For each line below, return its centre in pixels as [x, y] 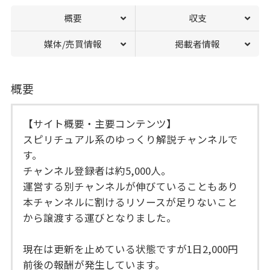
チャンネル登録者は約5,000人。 [97, 171]
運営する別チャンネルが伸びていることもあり [131, 187]
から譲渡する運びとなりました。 [100, 218]
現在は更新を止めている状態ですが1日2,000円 [131, 249]
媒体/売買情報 [73, 44]
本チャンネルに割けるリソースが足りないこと [130, 202]
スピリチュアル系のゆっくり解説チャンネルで [131, 140]
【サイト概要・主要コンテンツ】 [100, 124]
